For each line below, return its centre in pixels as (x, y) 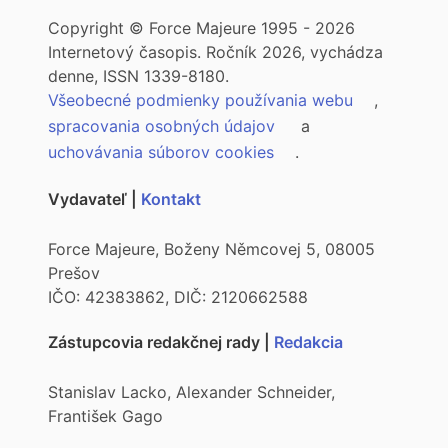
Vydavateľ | (94, 199)
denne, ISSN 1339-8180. (138, 76)
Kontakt (173, 199)
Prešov (74, 273)
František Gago (105, 416)
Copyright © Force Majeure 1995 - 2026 (201, 28)
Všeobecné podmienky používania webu (203, 100)
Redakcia (310, 342)
